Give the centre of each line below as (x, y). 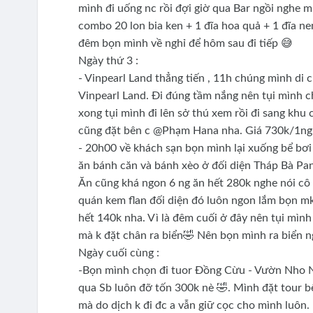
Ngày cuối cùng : (120, 253)
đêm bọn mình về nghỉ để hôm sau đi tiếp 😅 (187, 44)
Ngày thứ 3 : (108, 61)
